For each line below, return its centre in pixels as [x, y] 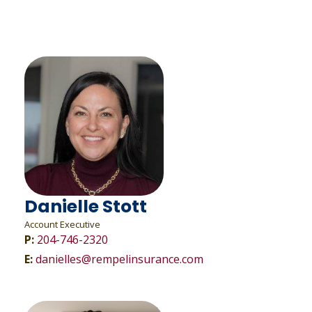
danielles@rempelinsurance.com [119, 259]
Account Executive [62, 224]
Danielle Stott [85, 206]
